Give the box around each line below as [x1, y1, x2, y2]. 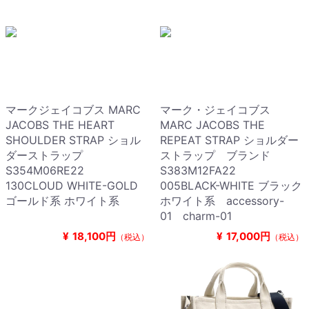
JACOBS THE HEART [6, 118, 114, 132]
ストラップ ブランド [160, 148, 270, 163]
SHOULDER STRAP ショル [6, 133, 141, 148]
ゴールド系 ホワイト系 [6, 194, 119, 208]
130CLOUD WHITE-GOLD [6, 179, 138, 193]
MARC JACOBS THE [160, 118, 265, 132]
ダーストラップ [6, 148, 83, 163]
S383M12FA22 [160, 163, 247, 178]
